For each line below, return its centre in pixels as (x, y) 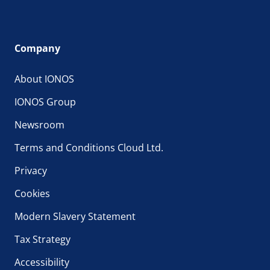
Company (37, 48)
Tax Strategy (42, 239)
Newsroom (39, 124)
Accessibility (42, 262)
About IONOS (44, 79)
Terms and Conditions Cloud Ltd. (89, 147)
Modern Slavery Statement (75, 216)
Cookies (32, 193)
